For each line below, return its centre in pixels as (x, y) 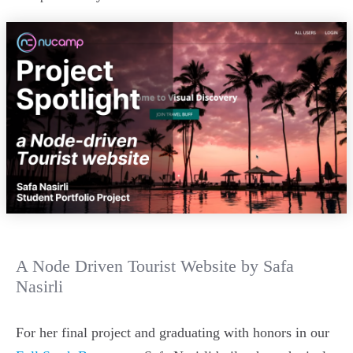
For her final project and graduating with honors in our (173, 333)
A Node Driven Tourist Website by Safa (155, 266)
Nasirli (39, 287)
